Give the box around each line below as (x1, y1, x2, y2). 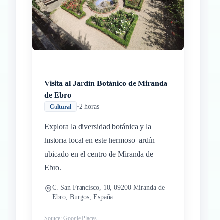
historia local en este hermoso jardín (44, 136, 155, 144)
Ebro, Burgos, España (52, 193, 113, 201)
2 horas (79, 103, 99, 110)
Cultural (50, 103, 71, 110)
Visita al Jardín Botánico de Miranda (44, 79, 167, 87)
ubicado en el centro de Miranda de (44, 150, 153, 158)
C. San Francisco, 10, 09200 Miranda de (52, 184, 165, 191)
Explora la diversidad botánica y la (44, 122, 151, 131)
